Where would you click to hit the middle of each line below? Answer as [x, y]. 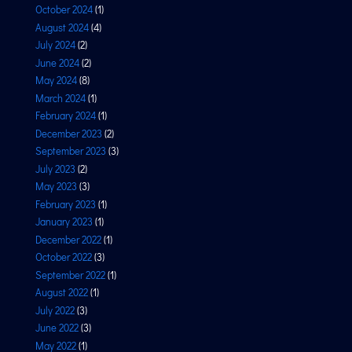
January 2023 [64, 221]
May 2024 [56, 80]
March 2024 [60, 97]
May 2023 [56, 186]
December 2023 [68, 133]
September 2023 [70, 150]
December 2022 [68, 239]
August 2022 [61, 292]
